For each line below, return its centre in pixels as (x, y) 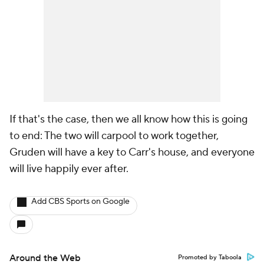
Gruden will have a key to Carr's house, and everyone (132, 152)
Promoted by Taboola (210, 258)
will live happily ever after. (70, 169)
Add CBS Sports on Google (80, 202)
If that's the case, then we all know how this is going (128, 119)
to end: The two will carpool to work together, (114, 136)
